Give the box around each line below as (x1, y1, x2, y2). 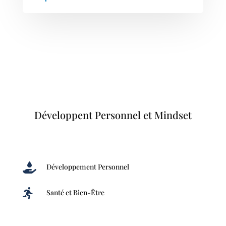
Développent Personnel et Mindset (34, 107, 192, 122)
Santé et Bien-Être (46, 187, 104, 197)
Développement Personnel (46, 161, 129, 172)
